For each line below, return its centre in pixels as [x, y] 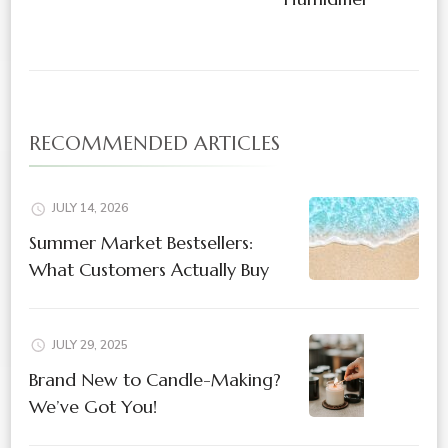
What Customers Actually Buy [149, 269]
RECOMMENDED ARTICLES [154, 144]
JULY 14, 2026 [90, 208]
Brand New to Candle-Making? [155, 379]
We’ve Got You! [93, 406]
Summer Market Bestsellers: [141, 242]
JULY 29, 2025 [90, 344]
